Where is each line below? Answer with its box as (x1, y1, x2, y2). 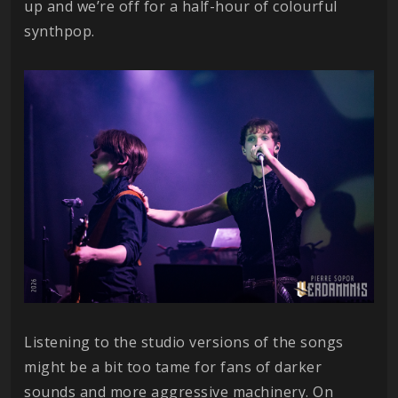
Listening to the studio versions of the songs (24, 332, 344, 353)
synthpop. (24, 20, 95, 41)
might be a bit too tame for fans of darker (24, 357, 322, 378)
